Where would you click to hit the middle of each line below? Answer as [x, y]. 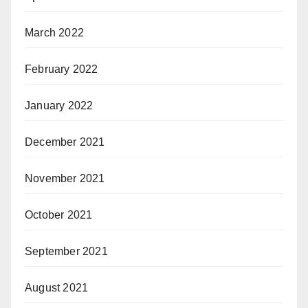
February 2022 [62, 69]
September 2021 [66, 252]
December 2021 [65, 142]
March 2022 [54, 33]
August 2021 [57, 288]
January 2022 [59, 106]
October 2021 [59, 215]
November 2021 [65, 179]
